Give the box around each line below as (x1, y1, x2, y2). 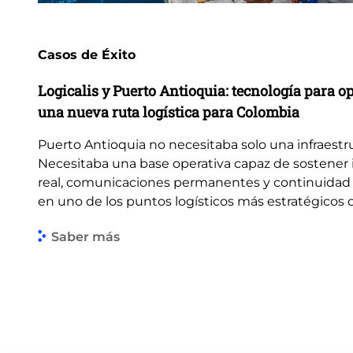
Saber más (51, 229, 120, 244)
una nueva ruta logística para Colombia (38, 102, 299, 121)
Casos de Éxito (38, 47, 136, 62)
